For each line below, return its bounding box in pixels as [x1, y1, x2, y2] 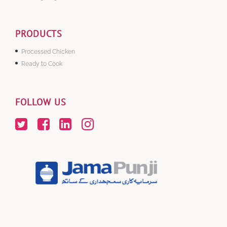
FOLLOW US [15, 96, 66, 108]
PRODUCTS [15, 28, 62, 40]
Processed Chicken [21, 48, 75, 55]
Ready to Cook [21, 60, 62, 67]
